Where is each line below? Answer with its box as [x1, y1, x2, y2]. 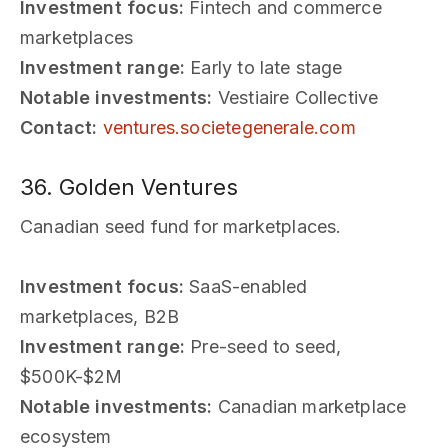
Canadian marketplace [212, 395, 407, 417]
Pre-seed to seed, [185, 335, 342, 357]
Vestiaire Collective [212, 86, 379, 108]
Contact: [20, 116, 98, 138]
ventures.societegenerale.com [102, 116, 356, 138]
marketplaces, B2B [20, 305, 180, 327]
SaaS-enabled [184, 275, 308, 297]
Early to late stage [185, 56, 343, 78]
